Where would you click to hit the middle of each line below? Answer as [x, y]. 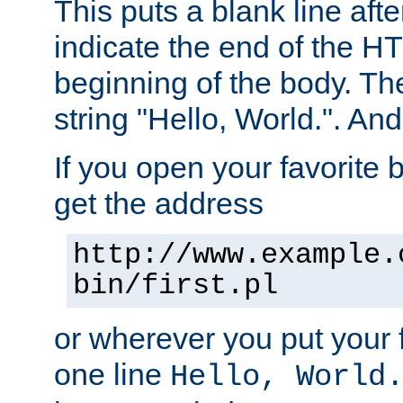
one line [112, 374]
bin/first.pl [175, 286]
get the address [159, 203]
